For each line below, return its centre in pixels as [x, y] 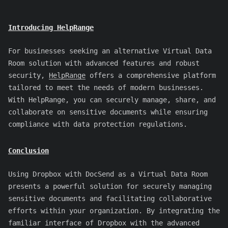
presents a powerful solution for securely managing [110, 186]
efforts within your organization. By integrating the [114, 210]
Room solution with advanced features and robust [104, 63]
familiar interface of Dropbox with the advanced [104, 223]
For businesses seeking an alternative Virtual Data [110, 51]
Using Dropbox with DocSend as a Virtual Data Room [108, 174]
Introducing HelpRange [51, 27]
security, [28, 75]
